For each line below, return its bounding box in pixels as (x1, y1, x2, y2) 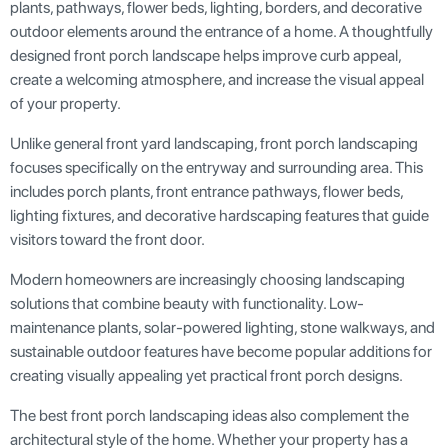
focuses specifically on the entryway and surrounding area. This (10, 157, 423, 177)
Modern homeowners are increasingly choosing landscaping (10, 269, 405, 289)
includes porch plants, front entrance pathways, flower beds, (10, 181, 403, 201)
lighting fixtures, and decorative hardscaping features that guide (10, 205, 429, 225)
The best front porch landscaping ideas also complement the (10, 405, 409, 425)
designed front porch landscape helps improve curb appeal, (10, 45, 401, 65)
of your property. (10, 93, 121, 113)
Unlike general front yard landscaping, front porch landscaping (10, 133, 418, 153)
